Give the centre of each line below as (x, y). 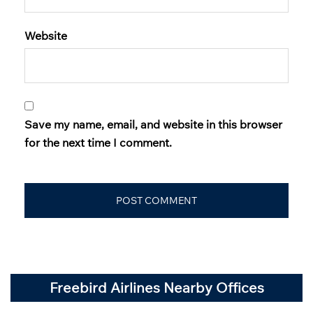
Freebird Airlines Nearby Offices (156, 287)
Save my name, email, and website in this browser (153, 124)
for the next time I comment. (98, 142)
